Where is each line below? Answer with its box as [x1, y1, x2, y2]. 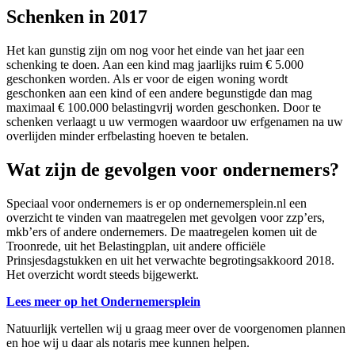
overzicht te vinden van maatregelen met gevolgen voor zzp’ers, [6, 211, 325, 225]
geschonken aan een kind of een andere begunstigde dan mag [6, 86, 312, 101]
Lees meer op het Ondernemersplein [6, 295, 200, 309]
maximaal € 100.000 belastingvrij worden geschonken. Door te [6, 101, 321, 115]
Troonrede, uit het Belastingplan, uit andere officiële [6, 239, 265, 254]
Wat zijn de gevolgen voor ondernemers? [6, 159, 339, 181]
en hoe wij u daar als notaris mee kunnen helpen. [6, 336, 250, 350]
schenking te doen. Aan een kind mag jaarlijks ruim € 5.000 [6, 58, 303, 72]
